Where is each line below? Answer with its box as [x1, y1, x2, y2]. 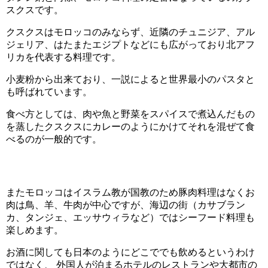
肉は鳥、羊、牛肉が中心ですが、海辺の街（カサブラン [6, 200, 245, 211]
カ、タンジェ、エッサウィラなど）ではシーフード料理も [6, 212, 255, 223]
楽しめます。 [6, 225, 63, 236]
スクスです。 [6, 5, 63, 16]
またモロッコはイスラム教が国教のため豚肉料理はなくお [6, 187, 255, 198]
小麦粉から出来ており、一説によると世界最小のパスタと [6, 74, 255, 85]
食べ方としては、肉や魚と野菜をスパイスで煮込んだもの [6, 109, 255, 120]
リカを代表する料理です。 [6, 52, 121, 63]
